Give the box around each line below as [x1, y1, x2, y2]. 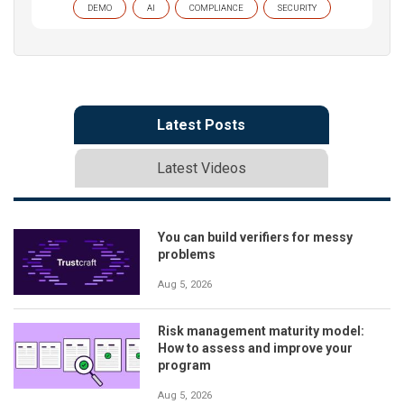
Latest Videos [156, 159, 246, 177]
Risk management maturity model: [158, 323, 364, 338]
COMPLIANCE [189, 2, 243, 13]
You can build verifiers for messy [158, 229, 353, 244]
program [158, 357, 211, 372]
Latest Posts [157, 115, 245, 133]
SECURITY [278, 2, 317, 13]
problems [158, 246, 216, 262]
